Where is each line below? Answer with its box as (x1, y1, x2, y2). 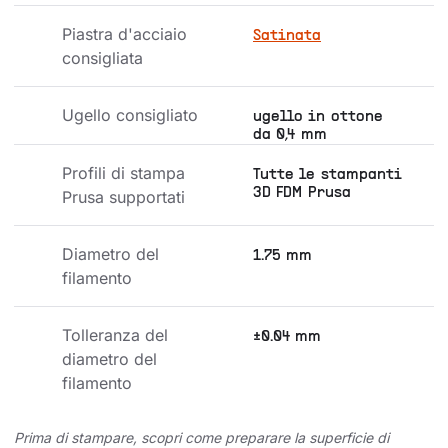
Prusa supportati (62, 187, 185, 208)
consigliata (62, 48, 143, 69)
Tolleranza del (62, 325, 173, 346)
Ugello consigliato (62, 105, 198, 126)
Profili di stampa (62, 163, 190, 184)
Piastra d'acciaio (62, 24, 192, 45)
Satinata (253, 29, 321, 44)
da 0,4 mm (253, 128, 327, 143)
